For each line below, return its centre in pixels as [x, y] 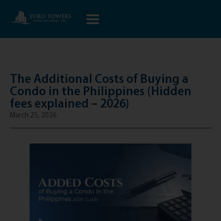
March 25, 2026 [33, 115]
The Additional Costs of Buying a [99, 78]
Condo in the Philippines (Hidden [101, 91]
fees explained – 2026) [70, 103]
